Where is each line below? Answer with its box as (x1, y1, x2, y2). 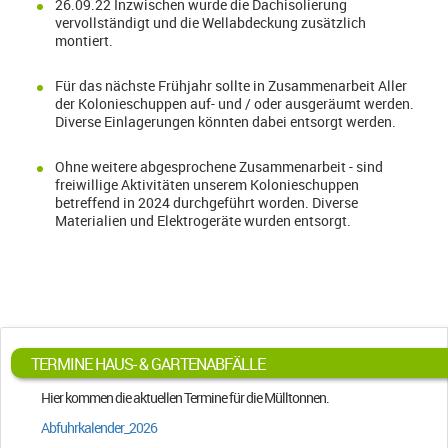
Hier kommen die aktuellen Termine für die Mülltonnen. (41, 388, 329, 408)
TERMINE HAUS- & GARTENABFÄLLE (31, 353, 265, 376)
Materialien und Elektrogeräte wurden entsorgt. (55, 211, 351, 231)
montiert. (55, 30, 113, 50)
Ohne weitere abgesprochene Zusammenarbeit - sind (55, 157, 383, 177)
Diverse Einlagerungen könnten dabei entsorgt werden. (55, 111, 396, 131)
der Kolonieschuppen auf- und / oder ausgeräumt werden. (55, 93, 414, 113)
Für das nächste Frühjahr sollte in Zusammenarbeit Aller (55, 75, 407, 95)
